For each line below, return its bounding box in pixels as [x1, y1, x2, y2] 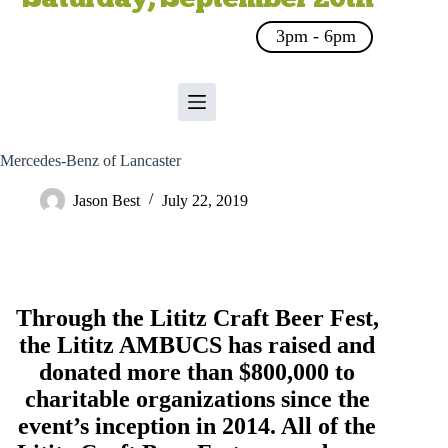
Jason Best [73, 191, 140, 209]
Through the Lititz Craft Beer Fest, [15, 305, 379, 331]
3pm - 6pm [276, 26, 357, 47]
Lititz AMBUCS [57, 332, 223, 358]
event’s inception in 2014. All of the [18, 413, 377, 439]
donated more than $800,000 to [39, 359, 356, 385]
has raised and [222, 332, 376, 358]
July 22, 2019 [162, 191, 248, 209]
